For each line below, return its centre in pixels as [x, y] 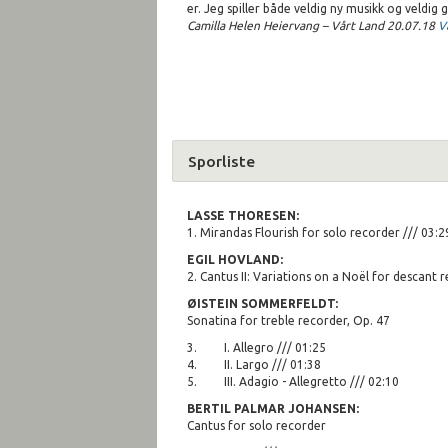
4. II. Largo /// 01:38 [254, 364]
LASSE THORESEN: [243, 215]
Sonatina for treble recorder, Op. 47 [288, 320]
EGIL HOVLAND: [235, 259]
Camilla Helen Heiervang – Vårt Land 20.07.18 [312, 25]
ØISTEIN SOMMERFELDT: [262, 303]
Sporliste [221, 160]
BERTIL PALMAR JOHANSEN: [273, 408]
